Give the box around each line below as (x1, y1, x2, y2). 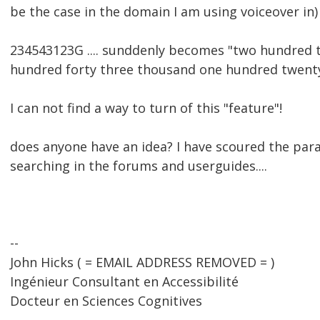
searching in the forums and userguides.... (10, 157, 267, 175)
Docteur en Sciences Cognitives (10, 292, 202, 310)
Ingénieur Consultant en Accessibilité (10, 273, 239, 291)
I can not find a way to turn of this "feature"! (10, 99, 282, 117)
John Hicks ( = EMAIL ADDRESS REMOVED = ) (10, 254, 274, 271)
